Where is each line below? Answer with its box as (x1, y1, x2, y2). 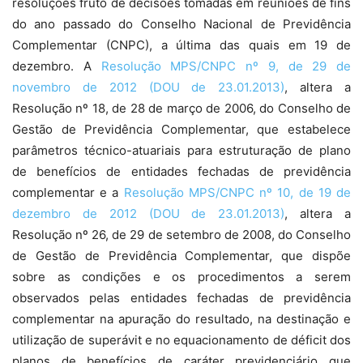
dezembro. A (12, 58, 101, 75)
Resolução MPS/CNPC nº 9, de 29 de (100, 58, 351, 75)
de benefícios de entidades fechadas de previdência (12, 164, 351, 180)
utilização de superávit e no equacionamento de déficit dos (12, 332, 351, 348)
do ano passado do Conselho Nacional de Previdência (12, 16, 351, 32)
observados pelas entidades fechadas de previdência (12, 290, 351, 306)
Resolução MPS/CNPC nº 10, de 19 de (123, 185, 352, 201)
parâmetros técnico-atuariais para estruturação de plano (12, 143, 351, 159)
